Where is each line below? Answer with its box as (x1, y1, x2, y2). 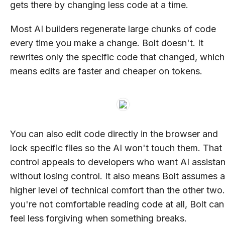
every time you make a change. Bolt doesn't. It (10, 37, 203, 48)
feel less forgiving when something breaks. (10, 212, 189, 223)
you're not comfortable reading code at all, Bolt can (10, 198, 224, 209)
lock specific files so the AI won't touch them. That (10, 142, 222, 153)
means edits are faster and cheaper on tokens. (10, 65, 202, 76)
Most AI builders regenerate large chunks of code (10, 23, 216, 34)
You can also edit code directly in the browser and (10, 128, 218, 139)
